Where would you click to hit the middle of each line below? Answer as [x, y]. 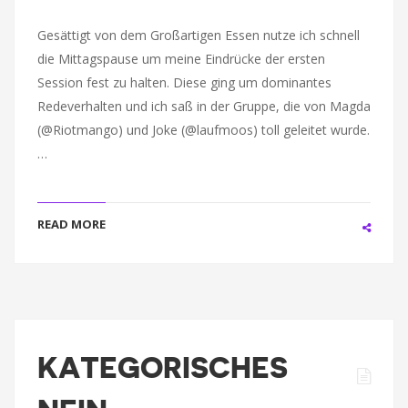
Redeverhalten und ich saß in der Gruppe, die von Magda [204, 106]
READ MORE [71, 224]
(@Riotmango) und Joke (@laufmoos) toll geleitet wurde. [204, 130]
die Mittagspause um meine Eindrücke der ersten [181, 59]
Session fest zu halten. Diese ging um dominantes [184, 82]
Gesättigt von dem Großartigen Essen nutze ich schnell [199, 35]
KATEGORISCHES [163, 368]
